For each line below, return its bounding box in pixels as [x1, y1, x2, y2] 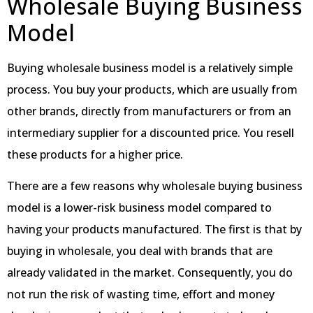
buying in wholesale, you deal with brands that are [7, 243, 272, 259]
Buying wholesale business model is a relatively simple [7, 59, 293, 75]
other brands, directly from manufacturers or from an [7, 103, 291, 119]
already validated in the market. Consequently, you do [7, 265, 293, 281]
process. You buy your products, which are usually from [7, 81, 298, 97]
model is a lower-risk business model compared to [7, 200, 272, 216]
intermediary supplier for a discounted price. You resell [7, 124, 294, 140]
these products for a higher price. [7, 146, 183, 162]
